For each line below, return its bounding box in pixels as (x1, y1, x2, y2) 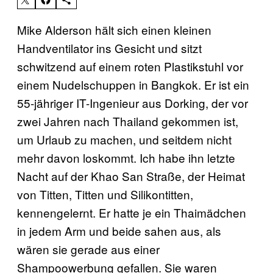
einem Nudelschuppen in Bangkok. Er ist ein (17, 76, 249, 93)
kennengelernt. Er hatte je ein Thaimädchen (17, 204, 246, 221)
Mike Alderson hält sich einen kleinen (17, 21, 211, 38)
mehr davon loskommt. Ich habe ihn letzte (17, 149, 235, 166)
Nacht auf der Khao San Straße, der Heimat (17, 167, 245, 184)
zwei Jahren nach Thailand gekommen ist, (17, 112, 238, 129)
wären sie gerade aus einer (17, 240, 160, 257)
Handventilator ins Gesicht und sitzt (17, 39, 202, 56)
